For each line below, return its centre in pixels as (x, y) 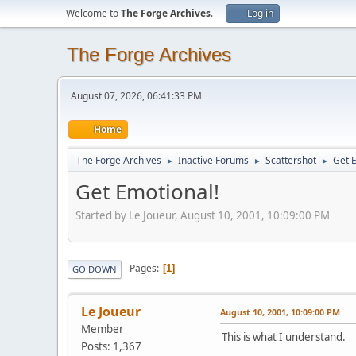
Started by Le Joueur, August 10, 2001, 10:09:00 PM (203, 215)
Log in (260, 13)
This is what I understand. (284, 337)
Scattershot (291, 160)
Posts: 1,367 (111, 346)
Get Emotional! (147, 192)
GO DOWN (95, 269)
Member (103, 329)
